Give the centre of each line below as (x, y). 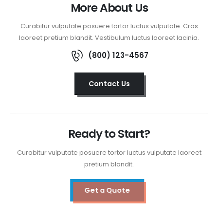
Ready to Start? (109, 134)
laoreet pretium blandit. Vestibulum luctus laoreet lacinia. (109, 38)
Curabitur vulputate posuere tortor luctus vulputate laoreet (109, 152)
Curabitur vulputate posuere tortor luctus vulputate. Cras (109, 26)
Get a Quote (109, 191)
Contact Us (109, 83)
